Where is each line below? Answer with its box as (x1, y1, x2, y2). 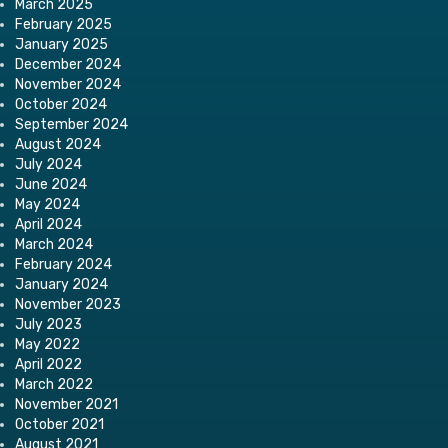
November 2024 (15, 75, 121, 93)
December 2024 (15, 55, 121, 73)
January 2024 (15, 275, 108, 293)
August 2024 (15, 135, 101, 153)
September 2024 (15, 115, 128, 133)
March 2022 (15, 375, 93, 393)
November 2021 (15, 395, 118, 413)
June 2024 (15, 175, 87, 193)
